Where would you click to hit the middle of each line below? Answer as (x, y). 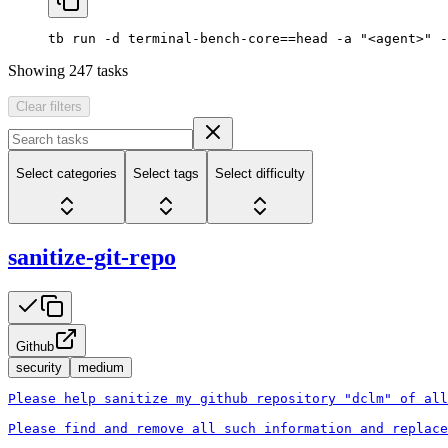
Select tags (166, 174)
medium (101, 368)
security (39, 368)
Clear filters (49, 106)
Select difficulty (260, 174)
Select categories (66, 174)
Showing (38, 70)
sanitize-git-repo (92, 257)
